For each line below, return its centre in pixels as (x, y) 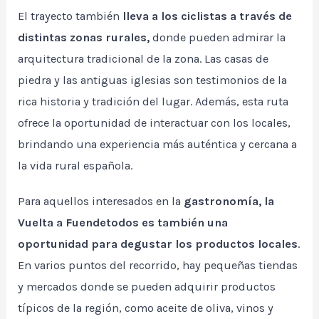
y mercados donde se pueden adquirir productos (147, 287)
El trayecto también (70, 16)
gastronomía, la (229, 202)
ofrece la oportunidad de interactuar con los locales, (155, 123)
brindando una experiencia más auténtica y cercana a (158, 145)
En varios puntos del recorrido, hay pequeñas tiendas (158, 266)
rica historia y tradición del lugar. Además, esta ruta (153, 102)
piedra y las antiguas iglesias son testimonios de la (153, 80)
